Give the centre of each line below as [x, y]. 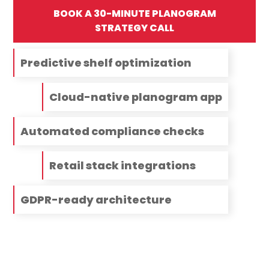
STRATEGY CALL [134, 28]
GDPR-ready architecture [96, 200]
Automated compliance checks [113, 131]
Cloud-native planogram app [136, 97]
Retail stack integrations [123, 166]
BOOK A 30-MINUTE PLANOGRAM [134, 14]
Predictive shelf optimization [106, 63]
